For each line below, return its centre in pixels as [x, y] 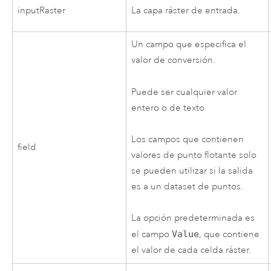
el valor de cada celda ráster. [191, 250]
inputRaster [42, 11]
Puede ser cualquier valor [184, 92]
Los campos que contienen [188, 139]
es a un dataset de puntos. [188, 186]
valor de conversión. [174, 60]
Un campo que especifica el [189, 45]
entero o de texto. [169, 108]
